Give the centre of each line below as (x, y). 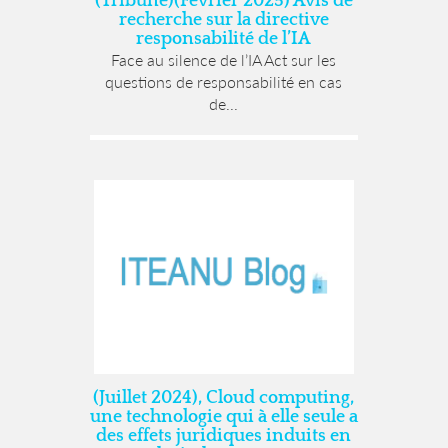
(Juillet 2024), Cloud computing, (224, 398)
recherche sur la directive (223, 19)
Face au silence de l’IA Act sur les (224, 59)
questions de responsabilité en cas (224, 81)
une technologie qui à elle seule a (223, 417)
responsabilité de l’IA (224, 38)
